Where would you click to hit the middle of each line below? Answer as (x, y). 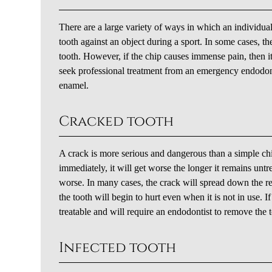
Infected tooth (118, 247)
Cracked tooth (117, 121)
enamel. (74, 85)
